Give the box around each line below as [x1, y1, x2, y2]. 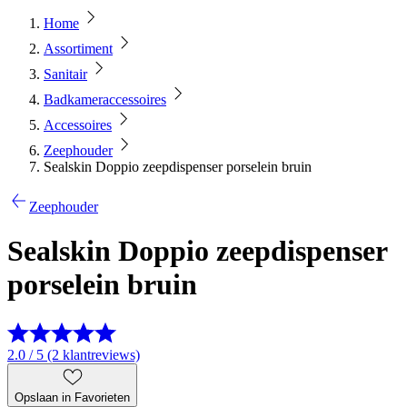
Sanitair [44, 66, 87, 82]
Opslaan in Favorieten [15, 390, 130, 404]
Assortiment [44, 41, 113, 56]
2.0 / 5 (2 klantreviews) [7, 346, 140, 362]
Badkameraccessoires [44, 92, 166, 107]
